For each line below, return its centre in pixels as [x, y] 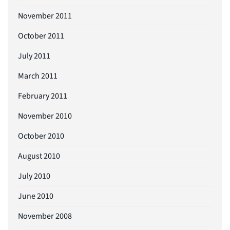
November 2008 [45, 216]
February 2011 [43, 96]
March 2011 [38, 76]
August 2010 [39, 156]
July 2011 [34, 56]
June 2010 [36, 196]
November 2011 [45, 16]
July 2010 [34, 176]
